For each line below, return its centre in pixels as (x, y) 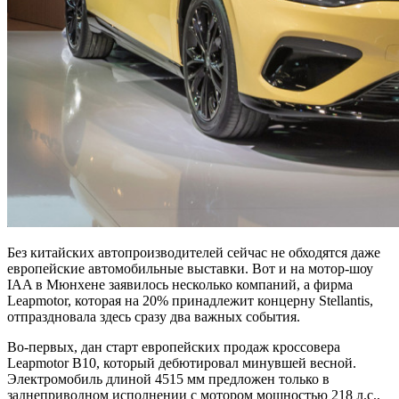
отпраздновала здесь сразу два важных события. (154, 317)
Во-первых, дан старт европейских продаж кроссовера (174, 347)
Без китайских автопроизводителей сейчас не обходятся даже (194, 253)
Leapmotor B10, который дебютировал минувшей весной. (182, 363)
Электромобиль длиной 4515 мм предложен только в (168, 379)
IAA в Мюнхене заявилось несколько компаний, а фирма (180, 285)
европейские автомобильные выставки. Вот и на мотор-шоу (190, 269)
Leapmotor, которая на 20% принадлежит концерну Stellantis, (190, 301)
